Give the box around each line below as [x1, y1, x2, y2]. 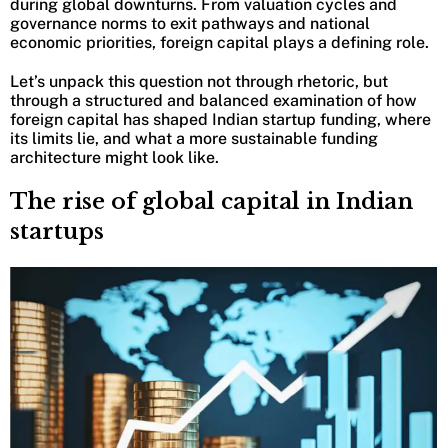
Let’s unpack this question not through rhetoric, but [10, 72, 388, 92]
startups [10, 218, 104, 246]
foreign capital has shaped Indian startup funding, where [10, 110, 431, 130]
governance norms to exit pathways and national [10, 14, 370, 34]
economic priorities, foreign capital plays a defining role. [10, 33, 429, 53]
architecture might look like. [10, 148, 219, 168]
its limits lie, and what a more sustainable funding [10, 129, 378, 149]
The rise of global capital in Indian [10, 188, 413, 216]
